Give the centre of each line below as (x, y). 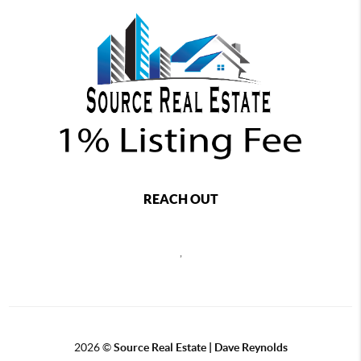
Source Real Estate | (164, 348)
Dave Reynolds (251, 348)
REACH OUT (180, 199)
